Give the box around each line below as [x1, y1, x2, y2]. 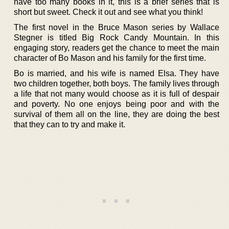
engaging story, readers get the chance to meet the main [14, 43, 219, 52]
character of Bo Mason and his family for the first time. [14, 53, 206, 62]
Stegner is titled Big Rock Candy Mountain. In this [14, 33, 219, 42]
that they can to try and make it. [14, 120, 125, 129]
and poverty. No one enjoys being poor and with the [14, 99, 219, 108]
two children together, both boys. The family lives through [14, 79, 219, 88]
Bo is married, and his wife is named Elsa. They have [14, 68, 219, 78]
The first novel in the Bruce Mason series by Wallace [14, 22, 219, 32]
